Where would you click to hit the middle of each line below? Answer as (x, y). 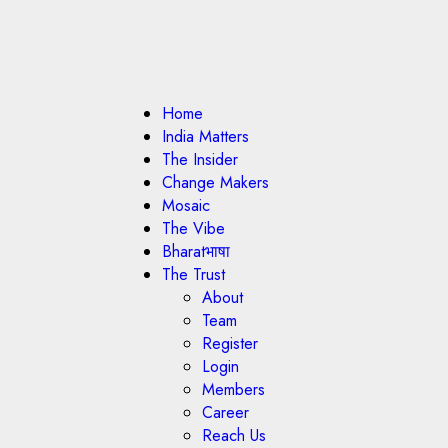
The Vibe (193, 228)
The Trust (193, 274)
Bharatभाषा (196, 251)
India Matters (205, 136)
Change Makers (215, 182)
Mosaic (186, 205)
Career (225, 412)
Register (230, 343)
